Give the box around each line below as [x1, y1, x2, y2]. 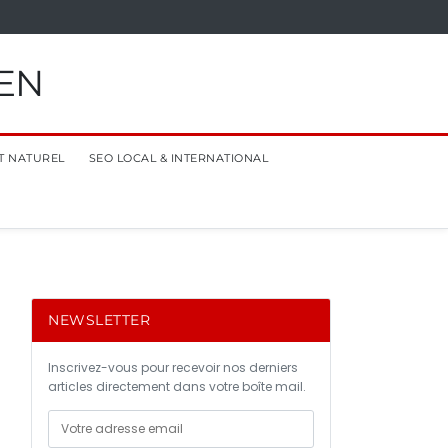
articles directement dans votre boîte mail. [48, 378, 306, 395]
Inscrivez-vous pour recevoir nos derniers [48, 359, 298, 376]
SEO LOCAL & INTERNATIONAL [88, 151, 268, 165]
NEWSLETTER [48, 311, 150, 329]
